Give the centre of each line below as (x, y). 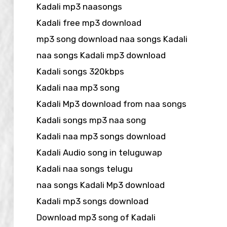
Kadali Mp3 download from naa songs (111, 104)
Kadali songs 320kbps (80, 71)
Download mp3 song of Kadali (96, 217)
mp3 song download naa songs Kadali (112, 39)
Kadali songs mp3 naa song (91, 120)
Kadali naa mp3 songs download (101, 136)
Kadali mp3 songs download (92, 201)
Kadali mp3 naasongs (79, 6)
